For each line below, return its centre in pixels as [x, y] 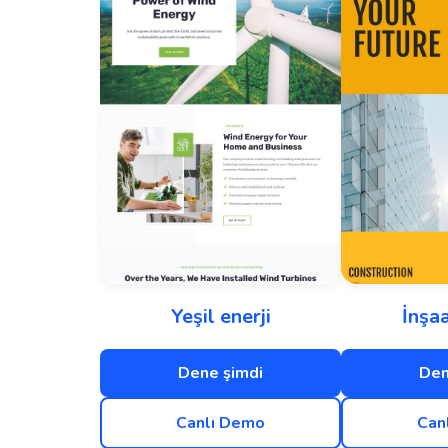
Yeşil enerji [220, 316]
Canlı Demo [220, 422]
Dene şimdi [220, 372]
